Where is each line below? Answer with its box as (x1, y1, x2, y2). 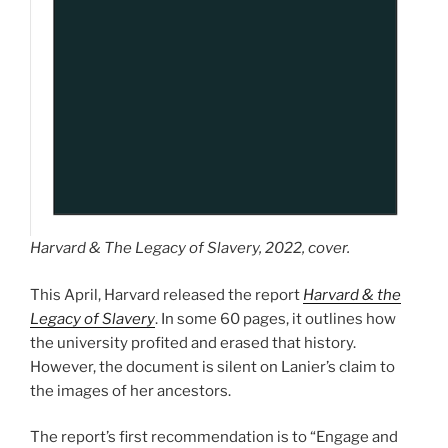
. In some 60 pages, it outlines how (155, 309, 396, 328)
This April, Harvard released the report (30, 285, 303, 304)
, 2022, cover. (259, 239, 350, 258)
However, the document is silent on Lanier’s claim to (30, 357, 395, 376)
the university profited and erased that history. (30, 333, 356, 352)
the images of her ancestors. (30, 381, 234, 400)
